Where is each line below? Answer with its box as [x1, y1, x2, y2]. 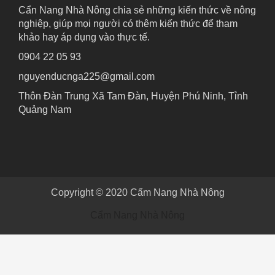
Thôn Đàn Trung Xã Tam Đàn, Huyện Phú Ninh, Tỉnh [18, 90, 248, 101]
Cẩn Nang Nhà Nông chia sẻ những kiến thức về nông [18, 4, 256, 15]
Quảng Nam [18, 104, 71, 115]
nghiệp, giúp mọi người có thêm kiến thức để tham [18, 18, 238, 29]
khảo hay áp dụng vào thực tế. [18, 31, 150, 42]
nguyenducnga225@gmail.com [18, 71, 155, 82]
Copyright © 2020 [50, 187, 130, 198]
